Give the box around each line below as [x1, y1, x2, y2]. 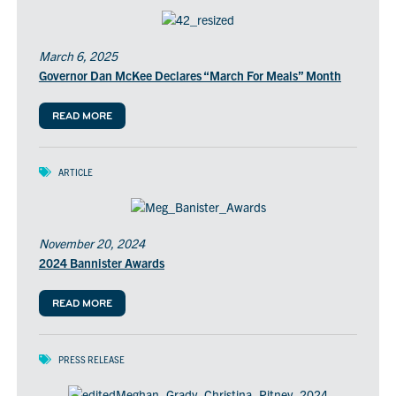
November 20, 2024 [38, 235, 145, 252]
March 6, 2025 [38, 48, 118, 65]
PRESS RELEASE [57, 354, 125, 366]
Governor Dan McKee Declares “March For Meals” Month [38, 67, 341, 84]
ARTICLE [57, 166, 93, 179]
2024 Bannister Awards [38, 255, 164, 271]
